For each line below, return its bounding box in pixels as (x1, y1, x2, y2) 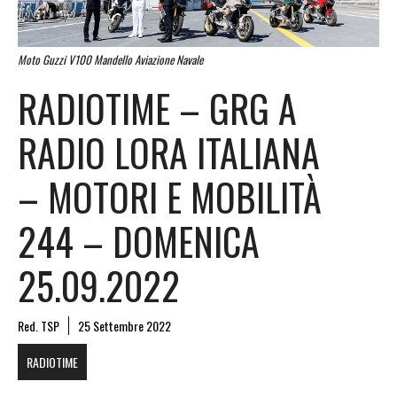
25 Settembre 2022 (78, 315, 171, 335)
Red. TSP (18, 315, 59, 335)
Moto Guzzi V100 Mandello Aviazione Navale (18, 51, 203, 69)
